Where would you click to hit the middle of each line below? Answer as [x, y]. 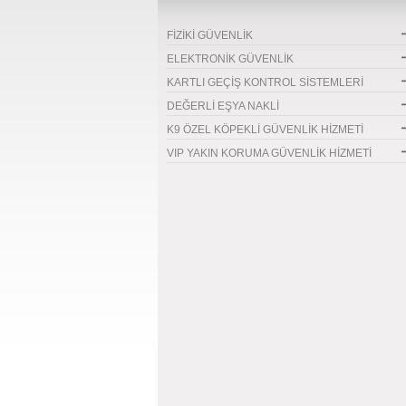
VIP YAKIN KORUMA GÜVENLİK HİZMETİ [269, 153]
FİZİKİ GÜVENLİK [210, 35]
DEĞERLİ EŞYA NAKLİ [223, 106]
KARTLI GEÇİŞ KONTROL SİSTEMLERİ [265, 82]
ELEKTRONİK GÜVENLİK [230, 59]
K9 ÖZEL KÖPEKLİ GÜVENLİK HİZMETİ [265, 130]
